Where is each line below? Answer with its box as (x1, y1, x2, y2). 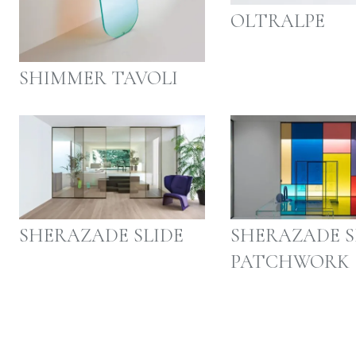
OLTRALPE (230, 10, 325, 33)
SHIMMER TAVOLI (19, 66, 179, 90)
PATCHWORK (230, 250, 350, 274)
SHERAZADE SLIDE (19, 224, 184, 248)
